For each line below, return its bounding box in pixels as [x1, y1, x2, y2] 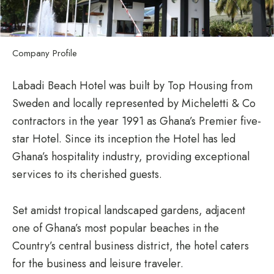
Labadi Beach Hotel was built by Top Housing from [12, 77, 253, 94]
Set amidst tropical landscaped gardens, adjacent [12, 202, 245, 218]
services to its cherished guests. [12, 166, 162, 182]
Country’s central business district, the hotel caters [12, 237, 249, 254]
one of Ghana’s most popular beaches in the [12, 220, 219, 236]
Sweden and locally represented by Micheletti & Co [12, 95, 256, 111]
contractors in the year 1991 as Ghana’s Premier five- [12, 113, 261, 129]
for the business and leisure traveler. [12, 255, 183, 272]
